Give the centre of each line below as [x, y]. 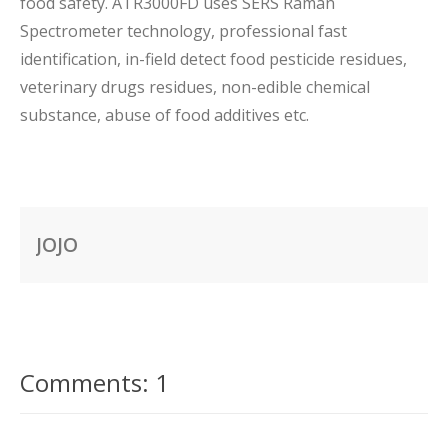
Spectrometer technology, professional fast [183, 30]
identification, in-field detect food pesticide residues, [213, 58]
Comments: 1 [94, 382]
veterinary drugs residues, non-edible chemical [195, 86]
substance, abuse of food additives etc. [166, 114]
